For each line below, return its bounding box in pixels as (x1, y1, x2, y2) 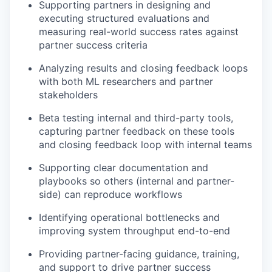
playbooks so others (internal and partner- (39, 174, 234, 187)
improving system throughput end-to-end (39, 224, 230, 237)
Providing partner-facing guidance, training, (39, 247, 239, 260)
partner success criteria (39, 38, 148, 51)
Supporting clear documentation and (39, 161, 208, 174)
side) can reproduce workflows (39, 188, 182, 200)
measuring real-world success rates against (39, 25, 239, 38)
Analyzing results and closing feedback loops (39, 61, 248, 74)
